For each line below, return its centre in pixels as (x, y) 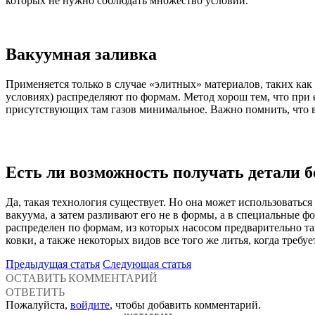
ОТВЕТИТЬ (35, 291)
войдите (90, 304)
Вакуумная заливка (81, 54)
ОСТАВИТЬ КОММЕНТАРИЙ (82, 277)
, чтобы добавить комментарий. (185, 304)
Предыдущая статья (53, 264)
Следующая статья (147, 264)
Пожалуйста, (38, 304)
